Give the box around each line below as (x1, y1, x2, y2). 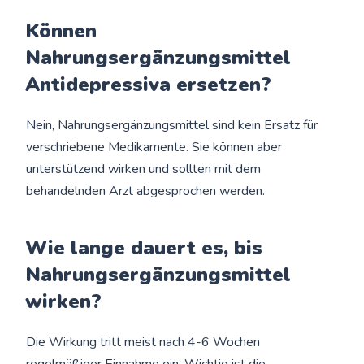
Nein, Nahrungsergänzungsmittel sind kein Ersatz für (26, 116, 318, 135)
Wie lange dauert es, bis (25, 235, 263, 262)
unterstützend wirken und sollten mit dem (26, 160, 262, 179)
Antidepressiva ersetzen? (25, 71, 272, 98)
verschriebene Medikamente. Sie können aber (26, 138, 283, 157)
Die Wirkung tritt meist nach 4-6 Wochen (26, 333, 261, 352)
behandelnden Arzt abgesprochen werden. (26, 182, 266, 201)
